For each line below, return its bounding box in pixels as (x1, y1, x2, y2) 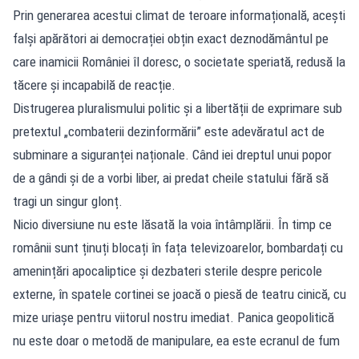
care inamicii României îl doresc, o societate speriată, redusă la (13, 53, 345, 70)
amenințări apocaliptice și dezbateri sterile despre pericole (13, 262, 322, 279)
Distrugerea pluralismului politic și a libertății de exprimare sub (13, 99, 342, 116)
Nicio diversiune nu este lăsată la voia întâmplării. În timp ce (13, 216, 332, 232)
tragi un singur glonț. (13, 192, 123, 209)
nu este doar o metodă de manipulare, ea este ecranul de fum (13, 332, 340, 349)
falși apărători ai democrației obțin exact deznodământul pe (13, 30, 329, 46)
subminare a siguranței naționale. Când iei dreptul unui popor (13, 146, 332, 163)
